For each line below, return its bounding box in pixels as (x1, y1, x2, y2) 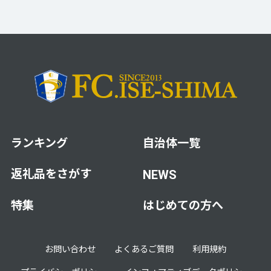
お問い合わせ (44, 242, 96, 255)
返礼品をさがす (10, 165, 91, 182)
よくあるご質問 (114, 242, 174, 255)
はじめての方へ (142, 196, 223, 214)
